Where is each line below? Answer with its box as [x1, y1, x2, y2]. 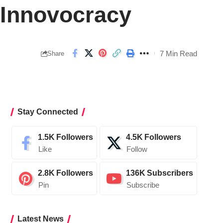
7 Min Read [160, 49, 197, 58]
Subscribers [146, 169, 193, 178]
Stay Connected [17, 108, 78, 116]
